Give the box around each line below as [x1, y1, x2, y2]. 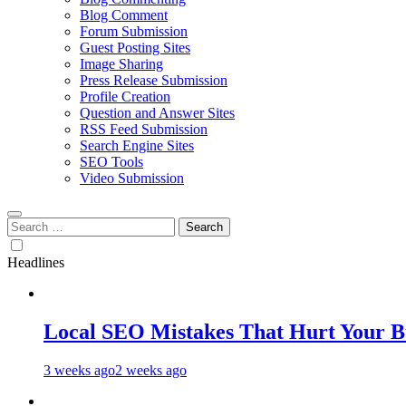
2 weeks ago [115, 362, 187, 378]
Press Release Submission [80, 72, 227, 88]
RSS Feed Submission [80, 121, 208, 137]
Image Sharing [80, 56, 163, 72]
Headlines [7, 255, 64, 270]
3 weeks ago [43, 362, 115, 378]
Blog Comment [80, 7, 168, 23]
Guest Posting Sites [80, 40, 190, 55]
